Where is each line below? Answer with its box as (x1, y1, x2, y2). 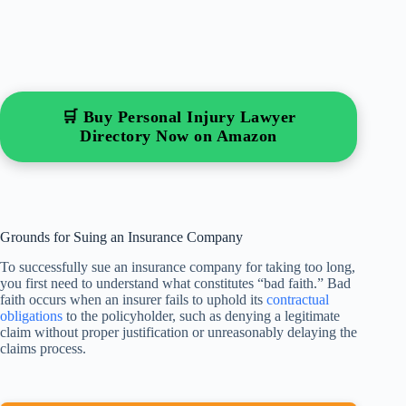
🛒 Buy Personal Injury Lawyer (61, 108, 296, 127)
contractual (266, 292, 329, 308)
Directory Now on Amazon (80, 127, 277, 146)
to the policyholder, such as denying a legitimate (63, 308, 340, 324)
